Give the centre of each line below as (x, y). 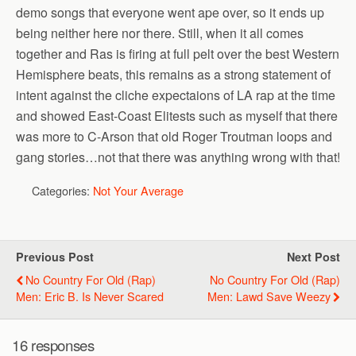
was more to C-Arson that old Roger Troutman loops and (174, 136)
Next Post (313, 257)
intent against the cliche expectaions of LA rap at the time (176, 95)
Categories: (62, 190)
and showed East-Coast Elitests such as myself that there (177, 116)
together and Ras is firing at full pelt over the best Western (178, 54)
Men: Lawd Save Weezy (269, 296)
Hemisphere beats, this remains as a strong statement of (173, 74)
